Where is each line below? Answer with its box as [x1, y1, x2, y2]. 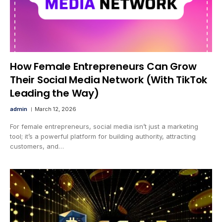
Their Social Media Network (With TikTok [10, 72, 208, 87]
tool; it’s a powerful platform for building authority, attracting [10, 132, 196, 140]
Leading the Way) [10, 86, 99, 100]
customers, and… [10, 142, 64, 150]
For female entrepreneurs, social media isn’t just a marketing [10, 122, 198, 130]
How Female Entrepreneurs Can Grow [10, 59, 197, 73]
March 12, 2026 [35, 105, 76, 112]
